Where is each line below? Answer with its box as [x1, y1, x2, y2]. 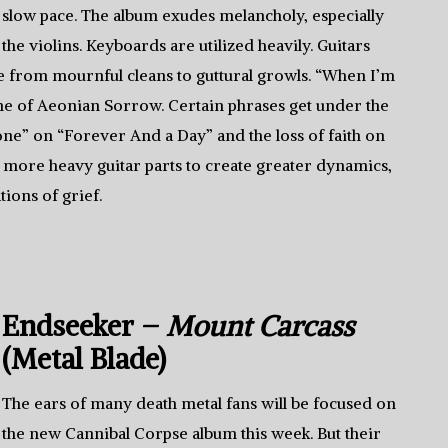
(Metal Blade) [2, 341, 167, 377]
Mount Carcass [166, 308, 355, 344]
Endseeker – [2, 308, 167, 344]
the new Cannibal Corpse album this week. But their [2, 423, 382, 443]
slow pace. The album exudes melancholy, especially [2, 5, 385, 25]
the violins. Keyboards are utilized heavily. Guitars [2, 35, 371, 55]
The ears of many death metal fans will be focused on [2, 393, 397, 413]
